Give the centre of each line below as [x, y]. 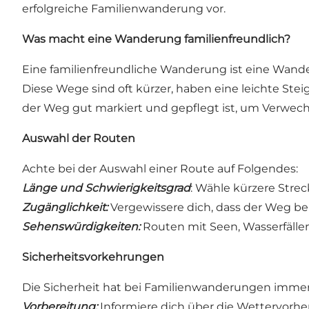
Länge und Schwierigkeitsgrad [106, 188]
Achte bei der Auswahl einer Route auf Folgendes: [160, 169]
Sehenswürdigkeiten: [81, 227]
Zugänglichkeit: [65, 208]
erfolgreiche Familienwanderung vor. [124, 9]
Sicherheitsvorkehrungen [93, 257]
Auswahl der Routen [79, 139]
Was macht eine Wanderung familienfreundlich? [156, 39]
